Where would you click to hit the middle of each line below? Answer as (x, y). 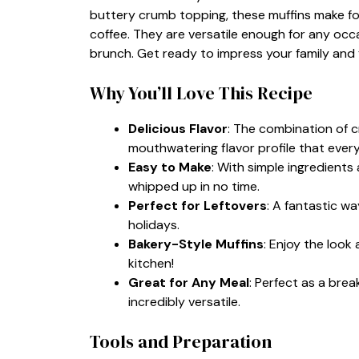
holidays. (154, 224)
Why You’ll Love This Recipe (201, 93)
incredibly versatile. (184, 301)
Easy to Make (170, 167)
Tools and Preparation (181, 341)
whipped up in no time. (194, 186)
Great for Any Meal (189, 282)
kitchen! (151, 263)
